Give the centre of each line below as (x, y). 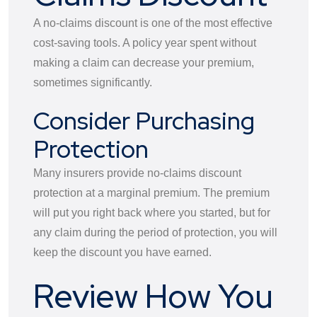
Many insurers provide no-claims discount (137, 173)
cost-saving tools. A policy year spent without (145, 42)
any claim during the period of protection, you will (155, 232)
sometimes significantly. (93, 82)
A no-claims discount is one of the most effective (153, 23)
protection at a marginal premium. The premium (151, 192)
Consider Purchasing (144, 120)
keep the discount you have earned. (122, 252)
